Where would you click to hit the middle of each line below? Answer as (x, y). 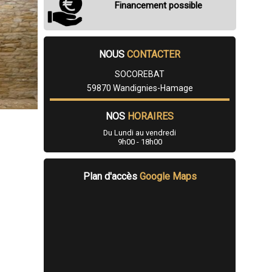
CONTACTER (154, 55)
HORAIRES (151, 117)
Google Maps (168, 177)
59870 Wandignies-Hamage (140, 88)
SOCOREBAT (140, 74)
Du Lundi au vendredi (140, 133)
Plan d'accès (111, 177)
